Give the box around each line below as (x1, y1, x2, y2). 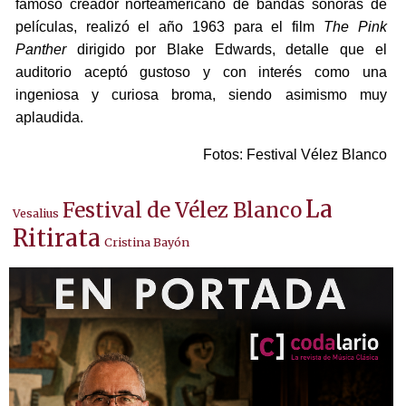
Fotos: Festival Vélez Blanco (202, 147, 387, 163)
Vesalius (13, 206, 60, 221)
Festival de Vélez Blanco (63, 198, 303, 224)
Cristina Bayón (104, 235, 190, 250)
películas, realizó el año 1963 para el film (14, 19, 324, 35)
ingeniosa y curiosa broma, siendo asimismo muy (14, 87, 387, 103)
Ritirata (13, 224, 101, 254)
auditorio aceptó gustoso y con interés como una (14, 64, 387, 81)
